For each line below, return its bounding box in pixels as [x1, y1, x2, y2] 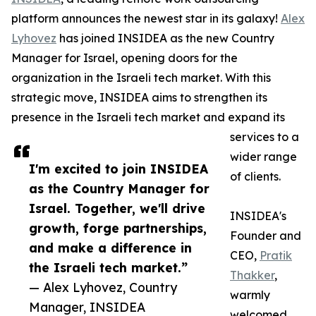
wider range [230, 150, 297, 164]
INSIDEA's [230, 209, 286, 224]
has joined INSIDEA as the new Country [56, 31, 274, 46]
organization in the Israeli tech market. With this [11, 71, 271, 85]
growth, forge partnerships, [29, 220, 207, 236]
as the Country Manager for [29, 181, 209, 197]
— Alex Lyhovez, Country [29, 279, 177, 296]
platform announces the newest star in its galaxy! [11, 11, 281, 26]
